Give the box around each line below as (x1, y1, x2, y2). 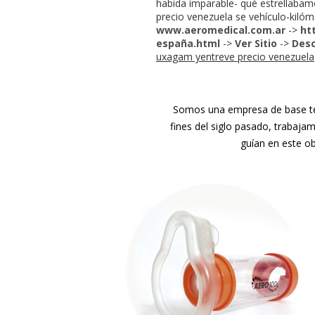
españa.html (156, 36, 220, 50)
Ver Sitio (235, 36, 277, 50)
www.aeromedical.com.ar (156, 22, 285, 37)
